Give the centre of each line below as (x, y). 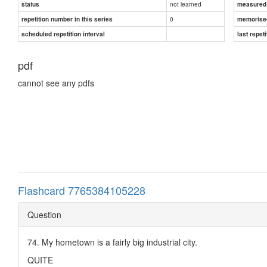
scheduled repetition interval (63, 34)
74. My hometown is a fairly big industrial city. (112, 242)
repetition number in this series (67, 19)
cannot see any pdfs (56, 83)
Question (44, 214)
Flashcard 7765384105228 (82, 190)
